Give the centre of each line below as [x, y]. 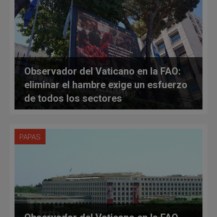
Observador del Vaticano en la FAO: [102, 71]
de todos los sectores [73, 99]
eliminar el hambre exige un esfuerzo [106, 85]
